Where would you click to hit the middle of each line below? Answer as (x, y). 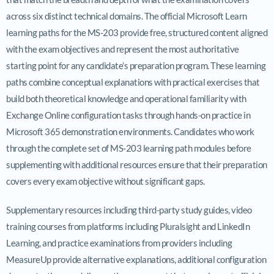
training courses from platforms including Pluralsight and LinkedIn (128, 226)
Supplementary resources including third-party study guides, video (129, 209)
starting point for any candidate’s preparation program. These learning (136, 65)
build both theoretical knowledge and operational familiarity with (126, 98)
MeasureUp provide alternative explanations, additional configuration (136, 259)
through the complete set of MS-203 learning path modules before (129, 148)
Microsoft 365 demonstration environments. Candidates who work (130, 131)
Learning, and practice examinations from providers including (119, 243)
